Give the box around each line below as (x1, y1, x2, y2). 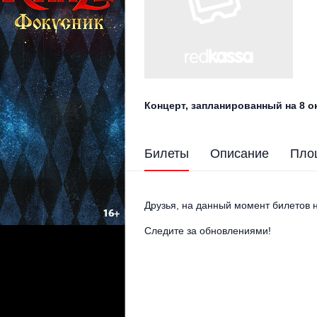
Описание (210, 146, 269, 161)
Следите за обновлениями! (144, 224, 271, 236)
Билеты (144, 146, 189, 161)
